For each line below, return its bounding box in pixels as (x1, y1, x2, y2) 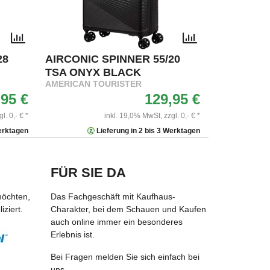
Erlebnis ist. (50, 229, 95, 239)
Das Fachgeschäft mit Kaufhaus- (50, 191, 175, 201)
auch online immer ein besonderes (50, 216, 183, 227)
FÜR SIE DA (50, 165, 126, 180)
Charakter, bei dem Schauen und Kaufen (50, 204, 206, 214)
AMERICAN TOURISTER (45, 79, 142, 89)
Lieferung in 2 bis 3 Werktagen (95, 126, 200, 135)
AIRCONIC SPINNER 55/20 (45, 52, 180, 65)
